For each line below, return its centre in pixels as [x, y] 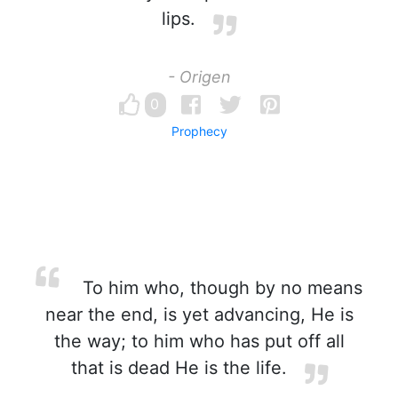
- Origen [199, 77]
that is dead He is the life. [179, 368]
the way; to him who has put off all [199, 341]
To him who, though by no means [219, 288]
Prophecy [199, 131]
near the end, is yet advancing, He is [199, 314]
